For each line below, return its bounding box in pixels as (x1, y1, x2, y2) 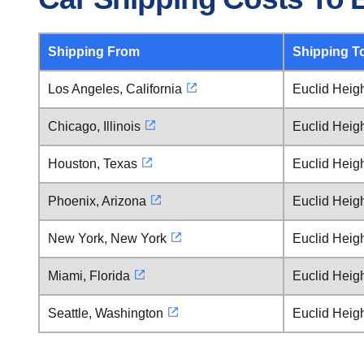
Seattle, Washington (48, 306, 163, 320)
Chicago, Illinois (48, 119, 141, 133)
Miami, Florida (48, 269, 130, 283)
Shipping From (48, 45, 140, 58)
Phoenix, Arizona (48, 194, 146, 208)
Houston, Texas (48, 157, 137, 171)
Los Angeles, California (48, 82, 182, 96)
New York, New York (48, 232, 167, 245)
